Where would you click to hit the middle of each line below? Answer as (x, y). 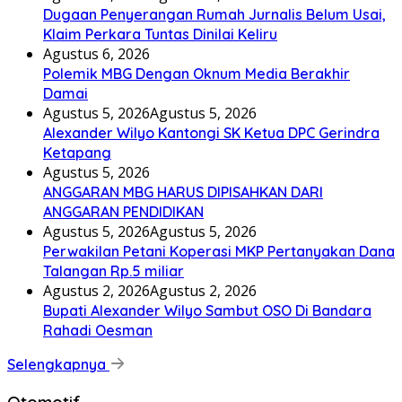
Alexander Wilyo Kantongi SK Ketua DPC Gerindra (211, 133)
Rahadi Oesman (98, 331)
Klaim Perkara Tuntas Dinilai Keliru (160, 35)
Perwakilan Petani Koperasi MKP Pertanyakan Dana (219, 252)
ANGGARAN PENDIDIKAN (123, 212)
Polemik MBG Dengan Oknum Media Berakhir (197, 74)
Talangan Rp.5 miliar (114, 271)
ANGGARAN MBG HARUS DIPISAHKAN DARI (183, 192)
